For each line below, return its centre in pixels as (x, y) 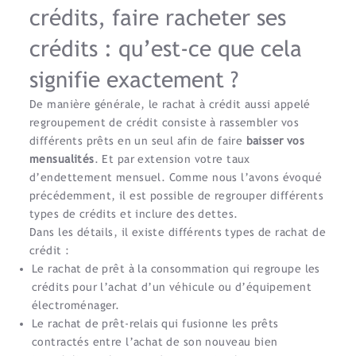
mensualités (62, 159)
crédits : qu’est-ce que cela (166, 48)
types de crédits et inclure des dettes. (134, 214)
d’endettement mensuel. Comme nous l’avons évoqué (176, 177)
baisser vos (275, 141)
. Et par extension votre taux (172, 159)
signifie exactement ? (134, 79)
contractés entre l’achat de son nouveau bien (155, 342)
